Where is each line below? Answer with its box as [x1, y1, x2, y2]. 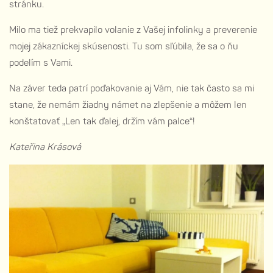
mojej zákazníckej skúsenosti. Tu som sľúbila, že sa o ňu [9, 41, 238, 53]
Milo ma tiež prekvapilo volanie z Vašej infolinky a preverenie [9, 24, 257, 37]
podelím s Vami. [9, 57, 73, 69]
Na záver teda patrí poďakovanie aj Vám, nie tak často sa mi [9, 83, 254, 95]
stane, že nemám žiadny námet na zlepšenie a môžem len [9, 99, 247, 112]
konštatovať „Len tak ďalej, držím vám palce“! [9, 116, 194, 128]
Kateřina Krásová [9, 141, 81, 154]
